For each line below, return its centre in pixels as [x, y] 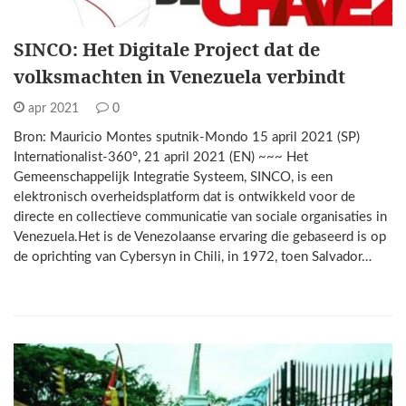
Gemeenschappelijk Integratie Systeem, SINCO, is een [173, 178]
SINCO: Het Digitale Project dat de [167, 50]
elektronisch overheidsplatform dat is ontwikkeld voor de [184, 198]
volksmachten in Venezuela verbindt [179, 77]
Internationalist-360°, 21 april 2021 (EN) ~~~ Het [161, 158]
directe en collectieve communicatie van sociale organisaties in [200, 217]
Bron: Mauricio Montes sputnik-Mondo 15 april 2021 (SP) [187, 138]
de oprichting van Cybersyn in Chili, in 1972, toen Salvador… [193, 257]
